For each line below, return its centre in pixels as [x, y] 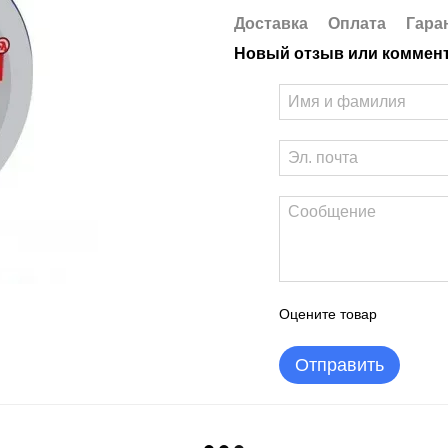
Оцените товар [328, 314]
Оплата [357, 23]
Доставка [271, 23]
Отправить [339, 365]
